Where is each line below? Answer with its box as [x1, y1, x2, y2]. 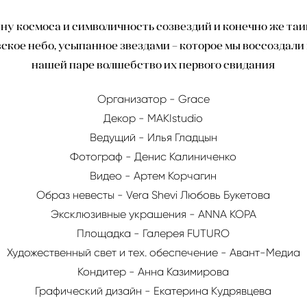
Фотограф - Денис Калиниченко [70, 149, 237, 163]
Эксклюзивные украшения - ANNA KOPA [50, 207, 256, 221]
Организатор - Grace [97, 92, 210, 106]
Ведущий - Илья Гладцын [89, 130, 217, 144]
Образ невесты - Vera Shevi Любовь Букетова [36, 188, 271, 201]
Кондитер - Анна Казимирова [77, 265, 230, 278]
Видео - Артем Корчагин [90, 169, 217, 182]
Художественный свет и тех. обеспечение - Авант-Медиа [6, 245, 300, 259]
